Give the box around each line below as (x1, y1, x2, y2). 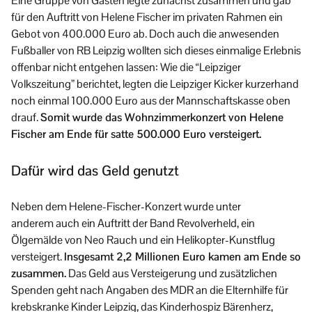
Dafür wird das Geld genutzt (11, 161, 179, 180)
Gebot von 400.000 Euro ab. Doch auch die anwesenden (11, 26, 279, 41)
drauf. (11, 109, 40, 125)
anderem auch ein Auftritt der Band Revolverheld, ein (11, 215, 255, 231)
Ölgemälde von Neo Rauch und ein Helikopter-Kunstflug (11, 232, 275, 247)
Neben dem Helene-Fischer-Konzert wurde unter (11, 198, 241, 214)
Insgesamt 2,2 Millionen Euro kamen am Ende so (64, 249, 301, 264)
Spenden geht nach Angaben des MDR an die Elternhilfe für (11, 282, 288, 297)
